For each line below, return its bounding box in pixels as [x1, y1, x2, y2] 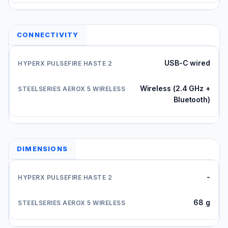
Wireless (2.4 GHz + [139, 83, 210, 93]
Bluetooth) [173, 95, 210, 104]
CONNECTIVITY [17, 30, 79, 39]
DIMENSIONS [17, 144, 68, 153]
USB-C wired [164, 58, 210, 67]
